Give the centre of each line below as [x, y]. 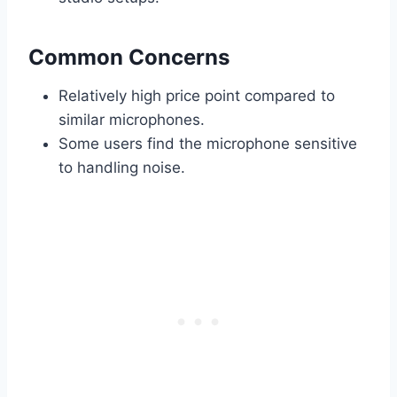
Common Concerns [129, 58]
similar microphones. [132, 120]
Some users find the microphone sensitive [208, 144]
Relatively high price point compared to [197, 96]
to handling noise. [122, 168]
